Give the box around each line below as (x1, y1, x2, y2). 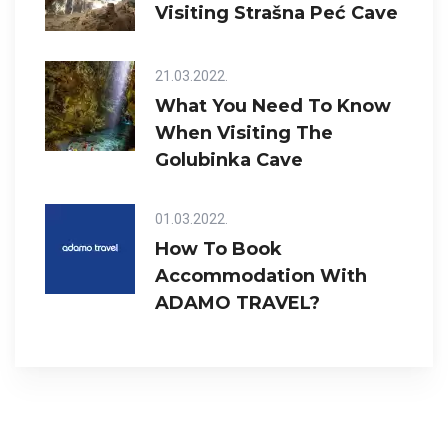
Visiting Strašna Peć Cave (155, 2, 398, 25)
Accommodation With (155, 265, 367, 288)
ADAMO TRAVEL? (155, 292, 320, 315)
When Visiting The (155, 122, 333, 145)
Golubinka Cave (155, 149, 303, 172)
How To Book (155, 238, 282, 261)
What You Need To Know (155, 95, 391, 118)
